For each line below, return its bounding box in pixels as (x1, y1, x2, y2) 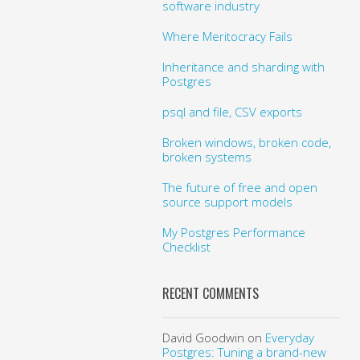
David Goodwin (162, 329, 244, 346)
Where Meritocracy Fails (162, 27, 292, 44)
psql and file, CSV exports (162, 103, 302, 120)
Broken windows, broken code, (162, 133, 331, 150)
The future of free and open (162, 178, 317, 195)
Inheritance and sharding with (162, 58, 325, 75)
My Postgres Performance (162, 223, 305, 240)
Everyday (264, 329, 314, 346)
